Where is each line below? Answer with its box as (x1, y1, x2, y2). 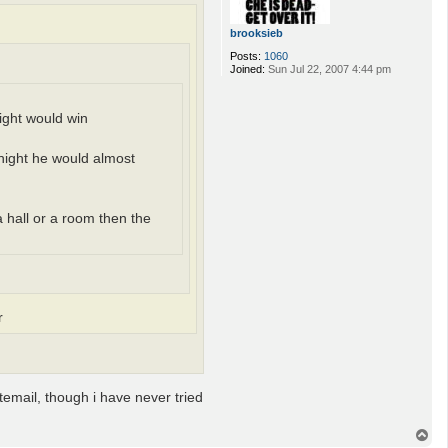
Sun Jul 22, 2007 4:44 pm (265, 62, 391, 75)
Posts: (230, 49, 261, 62)
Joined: (230, 62, 265, 75)
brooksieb (230, 26, 283, 39)
